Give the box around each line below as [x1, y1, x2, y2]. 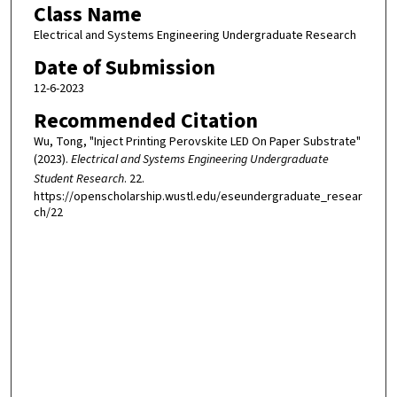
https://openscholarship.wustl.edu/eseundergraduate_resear [33, 187, 362, 206]
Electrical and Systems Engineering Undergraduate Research [33, 27, 356, 45]
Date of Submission [33, 51, 215, 83]
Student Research [33, 169, 124, 188]
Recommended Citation [33, 105, 258, 136]
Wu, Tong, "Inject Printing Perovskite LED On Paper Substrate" [33, 132, 361, 151]
